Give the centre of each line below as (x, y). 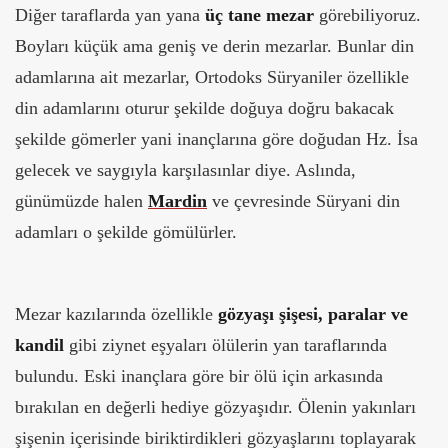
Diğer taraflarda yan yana (110, 14)
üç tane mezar (262, 14)
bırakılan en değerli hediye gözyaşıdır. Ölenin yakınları (215, 406)
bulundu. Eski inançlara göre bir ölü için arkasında (199, 375)
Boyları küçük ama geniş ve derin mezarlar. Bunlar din (214, 45)
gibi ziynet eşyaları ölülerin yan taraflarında (225, 344)
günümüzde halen (81, 200)
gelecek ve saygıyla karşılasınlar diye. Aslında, (185, 169)
